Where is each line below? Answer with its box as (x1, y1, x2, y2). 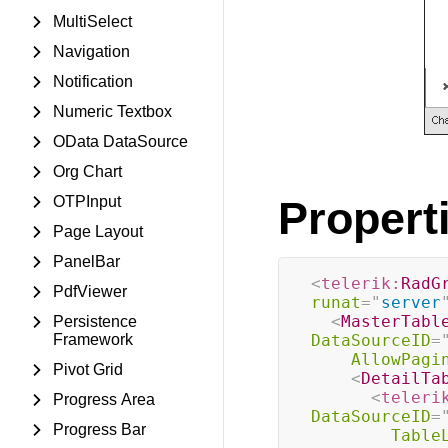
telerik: (320, 274, 401, 293)
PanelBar (53, 253, 120, 270)
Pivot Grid (53, 361, 123, 378)
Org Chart (53, 163, 122, 180)
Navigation (53, 43, 130, 60)
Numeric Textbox (53, 103, 172, 120)
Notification (53, 73, 133, 90)
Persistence (53, 313, 137, 330)
